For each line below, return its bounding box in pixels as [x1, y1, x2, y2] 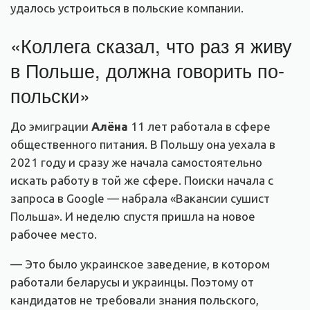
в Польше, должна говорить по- [10, 56, 284, 84]
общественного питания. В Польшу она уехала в [10, 137, 275, 151]
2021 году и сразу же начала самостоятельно [10, 155, 262, 169]
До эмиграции [10, 119, 91, 133]
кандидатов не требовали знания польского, [10, 293, 259, 307]
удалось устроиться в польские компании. [10, 1, 244, 15]
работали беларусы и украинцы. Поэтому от [10, 275, 254, 289]
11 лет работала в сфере [128, 119, 271, 133]
